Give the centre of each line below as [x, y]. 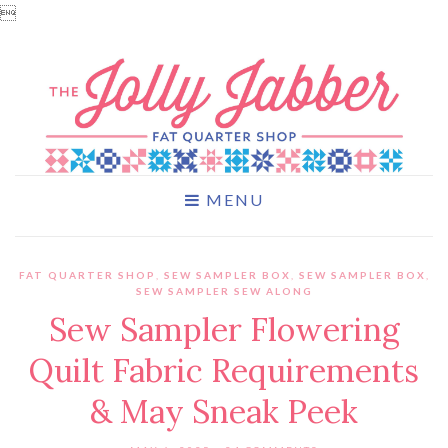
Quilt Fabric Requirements [224, 371]
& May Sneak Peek [224, 412]
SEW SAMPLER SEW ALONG [224, 291]
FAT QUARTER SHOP [87, 275]
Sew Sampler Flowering [224, 330]
